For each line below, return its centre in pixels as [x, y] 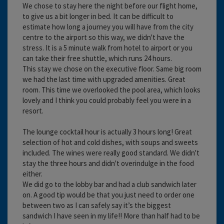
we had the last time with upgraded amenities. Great [104, 79]
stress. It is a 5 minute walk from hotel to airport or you [107, 47]
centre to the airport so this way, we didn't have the [103, 37]
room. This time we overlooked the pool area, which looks [111, 89]
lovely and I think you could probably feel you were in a [107, 100]
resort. [33, 110]
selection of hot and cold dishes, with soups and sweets [110, 142]
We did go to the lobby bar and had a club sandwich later [109, 184]
